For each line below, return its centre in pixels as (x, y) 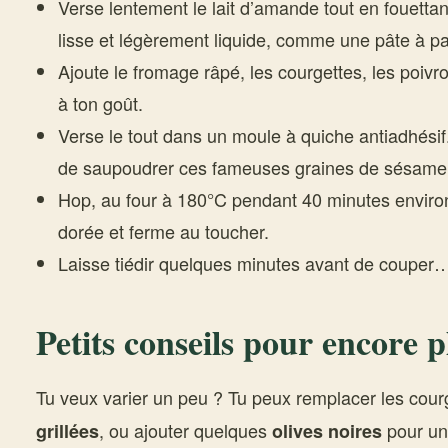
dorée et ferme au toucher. (163, 231)
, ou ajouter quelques (185, 430)
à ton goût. (100, 103)
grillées (67, 431)
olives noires (327, 431)
